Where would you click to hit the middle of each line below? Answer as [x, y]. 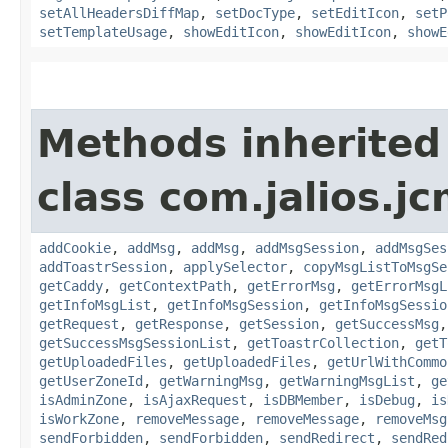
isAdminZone [83, 399]
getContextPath [175, 285]
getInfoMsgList [95, 304]
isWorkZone [79, 418]
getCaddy [71, 285]
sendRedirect [327, 437]
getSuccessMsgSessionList [135, 342]
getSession [279, 323]
